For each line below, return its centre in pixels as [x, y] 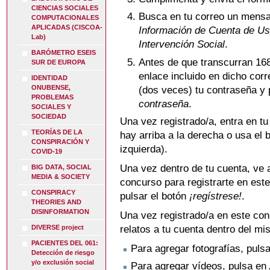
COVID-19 [47, 152]
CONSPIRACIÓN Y [61, 142]
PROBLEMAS [53, 97]
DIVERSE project [58, 228]
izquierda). [144, 149]
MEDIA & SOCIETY [61, 177]
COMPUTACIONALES [65, 18]
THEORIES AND [57, 202]
